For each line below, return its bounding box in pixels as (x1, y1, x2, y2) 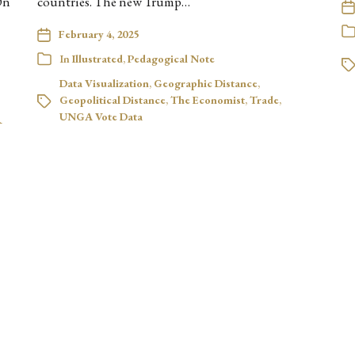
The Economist (170, 93, 246, 108)
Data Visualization (59, 76, 150, 91)
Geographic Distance (154, 76, 258, 91)
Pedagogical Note (128, 52, 216, 67)
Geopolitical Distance (59, 93, 166, 108)
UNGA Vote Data (59, 109, 143, 124)
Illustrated (72, 52, 124, 67)
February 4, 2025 (59, 27, 139, 42)
